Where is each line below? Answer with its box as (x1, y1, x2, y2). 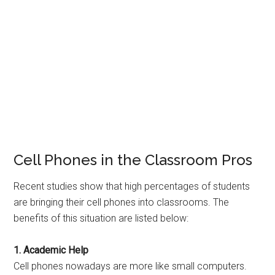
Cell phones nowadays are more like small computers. (14, 260, 247, 272)
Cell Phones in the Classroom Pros (14, 151, 253, 169)
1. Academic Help (14, 244, 89, 256)
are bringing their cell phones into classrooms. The (14, 196, 230, 208)
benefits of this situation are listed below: (14, 212, 189, 224)
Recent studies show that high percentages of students (14, 180, 250, 192)
